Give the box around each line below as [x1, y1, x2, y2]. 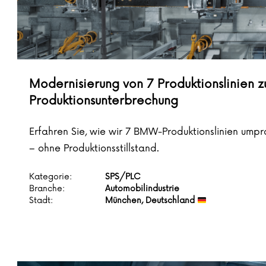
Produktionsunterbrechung [29, 94, 178, 109]
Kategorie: [29, 172, 72, 182]
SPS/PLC [105, 172, 141, 182]
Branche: [29, 183, 65, 194]
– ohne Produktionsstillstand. [29, 142, 159, 155]
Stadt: [29, 195, 53, 206]
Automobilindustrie [105, 183, 179, 194]
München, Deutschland [105, 195, 197, 206]
